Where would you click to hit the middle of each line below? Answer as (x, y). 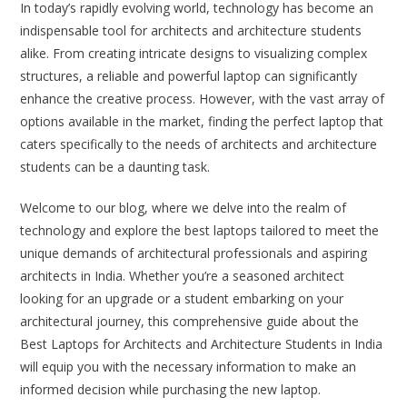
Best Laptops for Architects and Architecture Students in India (202, 344)
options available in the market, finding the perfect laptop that (202, 121)
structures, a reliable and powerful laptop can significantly (189, 76)
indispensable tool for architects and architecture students (191, 30)
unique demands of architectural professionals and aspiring (194, 253)
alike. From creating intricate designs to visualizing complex (194, 53)
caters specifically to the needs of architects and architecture (199, 144)
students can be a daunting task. (115, 167)
